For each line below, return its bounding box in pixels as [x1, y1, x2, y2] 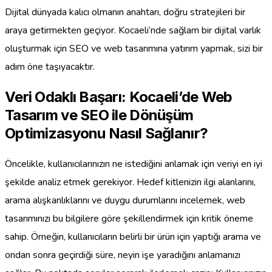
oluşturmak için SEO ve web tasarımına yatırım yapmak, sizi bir [5, 41, 263, 55]
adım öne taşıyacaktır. [5, 59, 95, 73]
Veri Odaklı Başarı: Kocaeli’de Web [5, 87, 233, 106]
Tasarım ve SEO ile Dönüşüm [5, 106, 194, 124]
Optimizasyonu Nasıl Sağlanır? [5, 124, 208, 142]
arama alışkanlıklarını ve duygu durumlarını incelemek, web [5, 193, 245, 207]
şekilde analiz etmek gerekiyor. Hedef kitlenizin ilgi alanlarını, [5, 175, 256, 189]
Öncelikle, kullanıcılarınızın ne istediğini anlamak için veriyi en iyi [5, 157, 262, 171]
